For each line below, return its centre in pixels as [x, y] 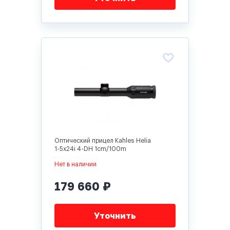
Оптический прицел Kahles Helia [103, 141]
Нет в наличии [75, 164]
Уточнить [115, 216]
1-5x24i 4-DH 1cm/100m [90, 149]
